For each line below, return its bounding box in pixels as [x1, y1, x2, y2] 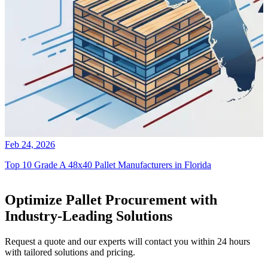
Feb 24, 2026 [5, 139, 55, 150]
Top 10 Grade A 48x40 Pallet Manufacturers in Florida [5, 159, 211, 170]
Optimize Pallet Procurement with [5, 191, 217, 208]
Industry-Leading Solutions [5, 208, 172, 224]
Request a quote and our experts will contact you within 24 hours [5, 236, 250, 246]
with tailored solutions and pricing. [5, 246, 135, 257]
